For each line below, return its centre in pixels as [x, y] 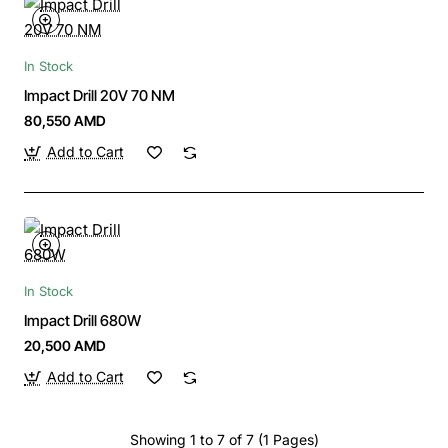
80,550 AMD [65, 121]
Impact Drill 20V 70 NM [99, 96]
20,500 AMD [65, 346]
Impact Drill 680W [82, 321]
